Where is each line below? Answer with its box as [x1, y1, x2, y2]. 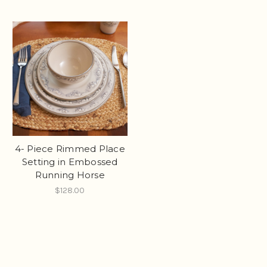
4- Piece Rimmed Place [14, 143, 125, 155]
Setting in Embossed [21, 156, 118, 168]
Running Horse [35, 169, 105, 181]
